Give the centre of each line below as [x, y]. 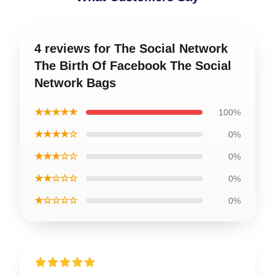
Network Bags [75, 83]
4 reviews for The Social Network [131, 48]
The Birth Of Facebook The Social [133, 66]
